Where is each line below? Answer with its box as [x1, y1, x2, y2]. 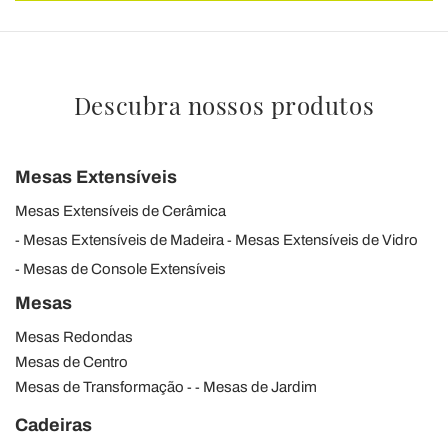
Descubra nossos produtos [73, 88, 375, 121]
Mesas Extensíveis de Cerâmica [15, 202, 226, 219]
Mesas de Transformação [15, 378, 184, 395]
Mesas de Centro [15, 353, 128, 370]
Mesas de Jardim [203, 378, 317, 395]
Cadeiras [15, 414, 92, 435]
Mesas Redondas [15, 328, 133, 345]
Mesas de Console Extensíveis [23, 260, 226, 277]
